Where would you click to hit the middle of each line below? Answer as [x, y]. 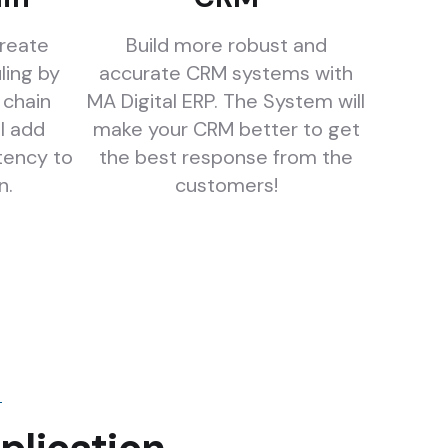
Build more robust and [226, 45]
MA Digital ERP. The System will [226, 101]
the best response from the [226, 157]
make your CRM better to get [226, 129]
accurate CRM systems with [226, 73]
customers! [226, 185]
